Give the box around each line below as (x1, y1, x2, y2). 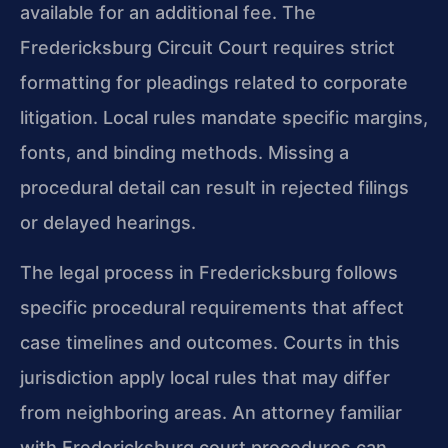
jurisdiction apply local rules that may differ (20, 366, 390, 388)
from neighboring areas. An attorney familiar (20, 401, 402, 423)
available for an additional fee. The (20, 2, 316, 24)
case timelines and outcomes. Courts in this (20, 331, 400, 353)
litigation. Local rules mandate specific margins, (20, 107, 428, 129)
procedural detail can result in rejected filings (20, 177, 409, 199)
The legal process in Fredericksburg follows (20, 261, 398, 283)
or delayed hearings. (20, 212, 196, 234)
